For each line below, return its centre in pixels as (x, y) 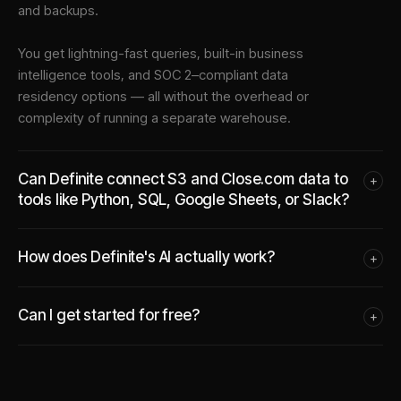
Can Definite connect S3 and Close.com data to (183, 179)
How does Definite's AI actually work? (146, 256)
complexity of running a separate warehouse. (154, 117)
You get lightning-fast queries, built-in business (161, 53)
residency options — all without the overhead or (163, 96)
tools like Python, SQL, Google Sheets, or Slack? (183, 199)
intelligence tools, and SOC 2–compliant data (153, 74)
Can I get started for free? (109, 315)
